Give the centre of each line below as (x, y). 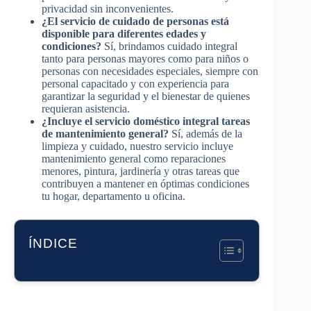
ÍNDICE (53, 243)
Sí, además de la (205, 134)
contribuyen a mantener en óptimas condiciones (145, 184)
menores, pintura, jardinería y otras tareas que (141, 171)
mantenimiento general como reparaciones (134, 159)
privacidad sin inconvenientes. (108, 9)
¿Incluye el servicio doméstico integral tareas (146, 121)
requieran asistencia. (86, 109)
